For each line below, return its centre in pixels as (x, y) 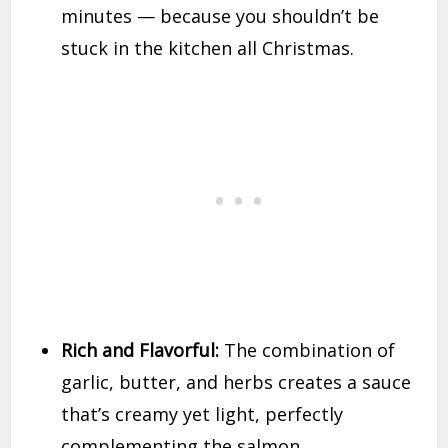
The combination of (307, 350)
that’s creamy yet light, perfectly (202, 414)
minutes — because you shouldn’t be (220, 16)
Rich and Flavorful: (140, 350)
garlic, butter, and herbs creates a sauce (236, 382)
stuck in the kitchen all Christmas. (208, 48)
